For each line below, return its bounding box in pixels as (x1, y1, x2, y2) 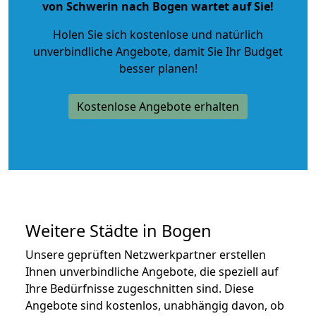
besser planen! (119, 60, 197, 76)
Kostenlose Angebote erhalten (77, 98, 239, 114)
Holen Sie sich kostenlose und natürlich (53, 26, 263, 42)
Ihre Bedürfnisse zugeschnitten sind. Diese (25, 280, 254, 296)
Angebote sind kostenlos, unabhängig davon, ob (25, 297, 284, 313)
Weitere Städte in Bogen (25, 219, 212, 242)
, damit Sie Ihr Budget (168, 43, 283, 59)
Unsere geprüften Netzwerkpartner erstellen (25, 246, 266, 262)
